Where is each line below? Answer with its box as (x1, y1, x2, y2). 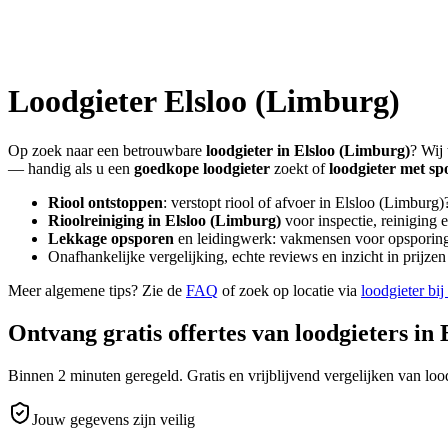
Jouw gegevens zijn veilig (32, 410, 195, 428)
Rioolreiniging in (48, 211, 165, 229)
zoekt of (270, 159, 329, 177)
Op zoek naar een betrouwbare (8, 141, 206, 159)
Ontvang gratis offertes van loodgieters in (8, 319, 440, 346)
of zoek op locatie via (222, 281, 357, 299)
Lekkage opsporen (48, 229, 174, 247)
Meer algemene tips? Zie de (8, 281, 182, 299)
